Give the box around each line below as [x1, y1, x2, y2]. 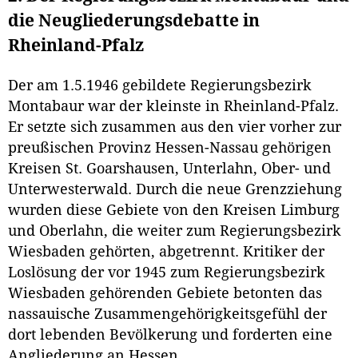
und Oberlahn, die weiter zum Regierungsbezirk [8, 223, 341, 240]
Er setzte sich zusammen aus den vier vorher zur [8, 119, 341, 136]
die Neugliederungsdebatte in [8, 11, 260, 31]
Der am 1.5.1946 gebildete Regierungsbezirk [8, 78, 312, 94]
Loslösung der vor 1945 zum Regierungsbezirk [8, 265, 325, 281]
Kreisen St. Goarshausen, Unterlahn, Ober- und [8, 161, 331, 177]
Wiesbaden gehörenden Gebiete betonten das [8, 285, 322, 302]
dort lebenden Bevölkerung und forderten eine [8, 327, 332, 344]
